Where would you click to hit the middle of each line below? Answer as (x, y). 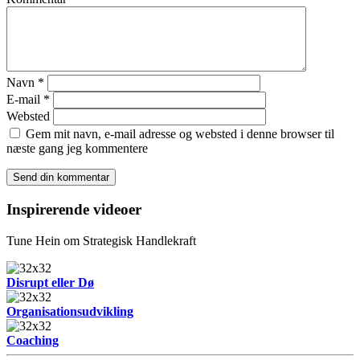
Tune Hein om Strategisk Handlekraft (101, 240)
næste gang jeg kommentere (77, 149)
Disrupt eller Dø (50, 282)
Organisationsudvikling (70, 311)
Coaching (33, 340)
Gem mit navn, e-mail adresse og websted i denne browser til (180, 134)
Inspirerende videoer (74, 209)
